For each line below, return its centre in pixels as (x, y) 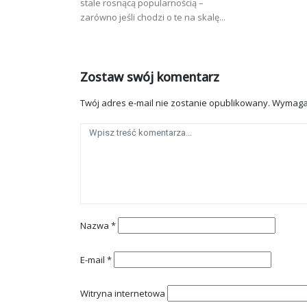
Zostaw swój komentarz (150, 77)
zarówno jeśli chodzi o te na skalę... (153, 17)
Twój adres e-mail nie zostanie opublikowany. (175, 103)
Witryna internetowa (123, 294)
